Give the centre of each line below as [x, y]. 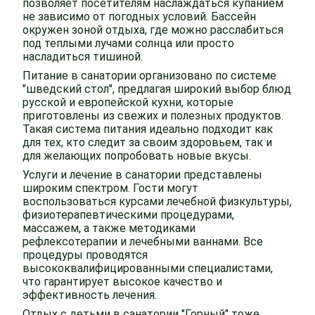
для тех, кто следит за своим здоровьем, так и [147, 142]
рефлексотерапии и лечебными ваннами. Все [143, 242]
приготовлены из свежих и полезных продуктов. [153, 116]
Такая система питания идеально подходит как [148, 129]
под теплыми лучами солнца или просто [128, 43]
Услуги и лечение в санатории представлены [142, 175]
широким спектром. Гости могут [110, 188]
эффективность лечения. [90, 295]
